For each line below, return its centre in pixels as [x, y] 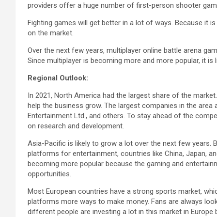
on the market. [51, 33]
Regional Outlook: [58, 78]
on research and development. [76, 126]
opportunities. [49, 174]
